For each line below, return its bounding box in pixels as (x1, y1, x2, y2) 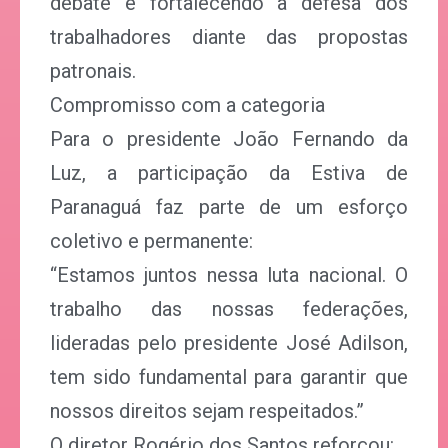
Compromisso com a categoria (50, 93, 325, 117)
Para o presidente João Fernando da (50, 127, 408, 151)
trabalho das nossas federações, (50, 297, 408, 321)
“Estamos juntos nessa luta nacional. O (50, 263, 408, 287)
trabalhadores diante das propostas (50, 25, 408, 49)
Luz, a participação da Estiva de (50, 161, 408, 185)
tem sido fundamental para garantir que (50, 365, 408, 389)
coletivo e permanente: (50, 229, 253, 253)
